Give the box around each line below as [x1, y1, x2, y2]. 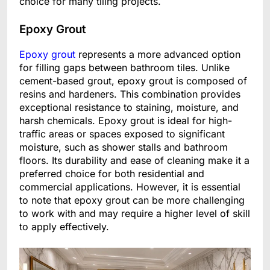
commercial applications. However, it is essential [19, 181, 240, 193]
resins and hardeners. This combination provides [19, 88, 240, 101]
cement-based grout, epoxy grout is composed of [19, 75, 247, 87]
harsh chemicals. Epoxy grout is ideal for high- [19, 115, 232, 127]
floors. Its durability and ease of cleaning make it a [19, 154, 250, 167]
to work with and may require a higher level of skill [19, 207, 250, 220]
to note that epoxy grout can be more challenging [19, 194, 245, 207]
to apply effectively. [19, 221, 109, 233]
